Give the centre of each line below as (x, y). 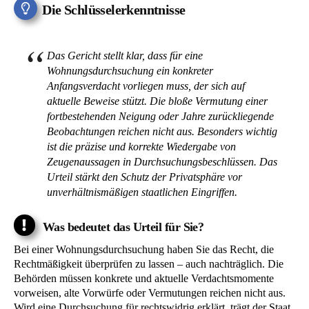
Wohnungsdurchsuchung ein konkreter (130, 71)
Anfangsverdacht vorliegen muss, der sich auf (146, 86)
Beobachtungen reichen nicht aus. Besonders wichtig (162, 132)
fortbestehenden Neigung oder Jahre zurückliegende (160, 117)
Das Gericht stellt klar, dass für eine (125, 56)
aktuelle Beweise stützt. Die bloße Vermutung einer (157, 101)
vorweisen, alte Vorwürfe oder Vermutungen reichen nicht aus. (150, 292)
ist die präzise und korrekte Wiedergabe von (141, 147)
